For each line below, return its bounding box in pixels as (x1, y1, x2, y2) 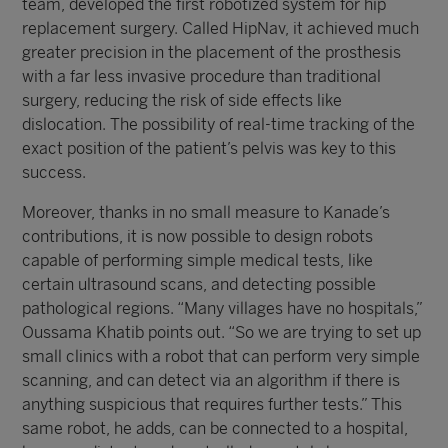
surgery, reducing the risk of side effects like (22, 91, 343, 110)
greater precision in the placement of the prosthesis (22, 43, 402, 62)
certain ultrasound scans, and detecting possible (22, 275, 377, 294)
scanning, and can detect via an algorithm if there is (22, 371, 401, 390)
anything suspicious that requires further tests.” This (22, 395, 403, 414)
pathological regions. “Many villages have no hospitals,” (22, 299, 423, 318)
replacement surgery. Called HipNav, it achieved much (22, 19, 420, 38)
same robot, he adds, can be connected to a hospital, (22, 419, 409, 438)
